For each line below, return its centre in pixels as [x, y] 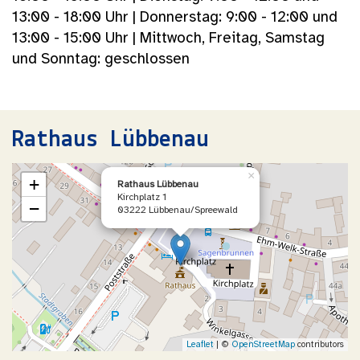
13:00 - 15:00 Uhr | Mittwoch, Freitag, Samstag [168, 38]
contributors [319, 344]
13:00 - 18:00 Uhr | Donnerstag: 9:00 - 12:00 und [175, 17]
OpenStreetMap [263, 344]
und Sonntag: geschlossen [101, 59]
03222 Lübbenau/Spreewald [178, 210]
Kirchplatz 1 [142, 197]
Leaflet [200, 344]
